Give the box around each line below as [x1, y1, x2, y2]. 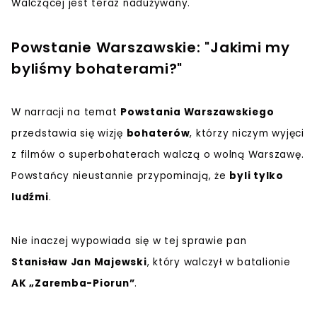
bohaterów [126, 126, 190, 140]
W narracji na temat [11, 105, 120, 119]
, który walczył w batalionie [146, 255, 291, 269]
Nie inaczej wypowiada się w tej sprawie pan [11, 234, 247, 248]
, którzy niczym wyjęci [190, 126, 304, 140]
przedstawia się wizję [11, 126, 127, 140]
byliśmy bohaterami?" [11, 58, 183, 79]
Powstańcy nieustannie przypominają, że [11, 168, 230, 183]
